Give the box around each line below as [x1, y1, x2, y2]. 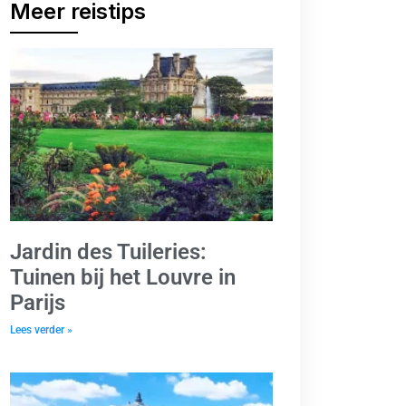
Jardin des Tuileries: [10, 239, 207, 266]
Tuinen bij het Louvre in [10, 265, 236, 291]
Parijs [10, 290, 65, 316]
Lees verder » [10, 324, 72, 337]
